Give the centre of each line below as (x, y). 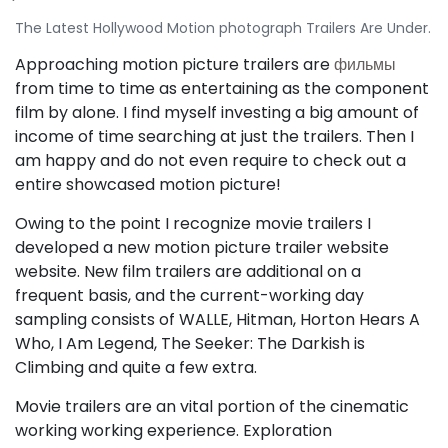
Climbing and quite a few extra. (136, 367)
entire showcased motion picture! (148, 184)
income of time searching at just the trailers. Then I (214, 136)
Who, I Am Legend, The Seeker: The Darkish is (190, 343)
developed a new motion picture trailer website (202, 247)
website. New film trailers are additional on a (188, 271)
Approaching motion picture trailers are (174, 64)
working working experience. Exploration (173, 430)
